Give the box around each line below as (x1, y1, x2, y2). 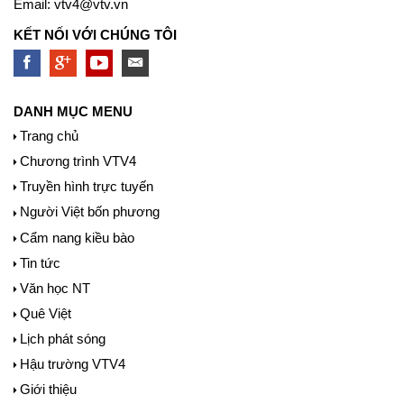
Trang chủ (20, 128, 78, 144)
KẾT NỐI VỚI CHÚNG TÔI (14, 27, 177, 43)
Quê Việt (20, 305, 71, 321)
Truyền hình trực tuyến (20, 179, 153, 195)
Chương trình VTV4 (20, 153, 136, 170)
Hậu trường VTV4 (20, 355, 125, 372)
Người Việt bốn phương (20, 204, 160, 220)
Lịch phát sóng (20, 330, 106, 346)
